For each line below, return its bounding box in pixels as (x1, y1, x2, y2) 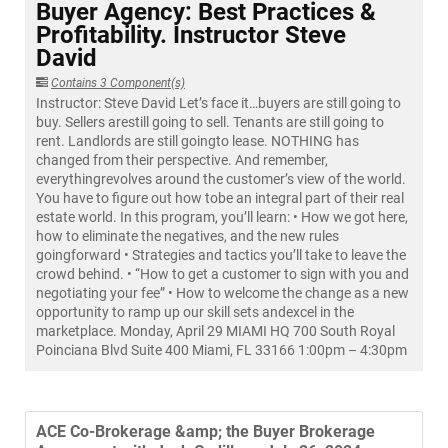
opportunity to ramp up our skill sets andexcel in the (36, 304, 354, 320)
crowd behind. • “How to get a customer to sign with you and (36, 266, 409, 282)
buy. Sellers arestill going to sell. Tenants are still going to (36, 114, 384, 130)
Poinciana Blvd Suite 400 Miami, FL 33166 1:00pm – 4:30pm (36, 342, 407, 358)
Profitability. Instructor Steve (36, 21, 346, 49)
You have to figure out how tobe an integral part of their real (36, 190, 404, 206)
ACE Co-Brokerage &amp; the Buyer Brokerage (36, 422, 375, 441)
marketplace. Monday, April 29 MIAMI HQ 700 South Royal (36, 323, 395, 339)
